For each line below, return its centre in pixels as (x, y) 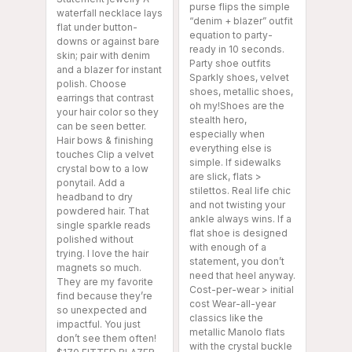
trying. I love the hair (103, 253)
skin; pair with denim (103, 55)
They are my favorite (105, 281)
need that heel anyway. (242, 275)
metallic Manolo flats (237, 332)
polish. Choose (92, 83)
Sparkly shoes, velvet (239, 77)
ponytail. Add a (91, 182)
